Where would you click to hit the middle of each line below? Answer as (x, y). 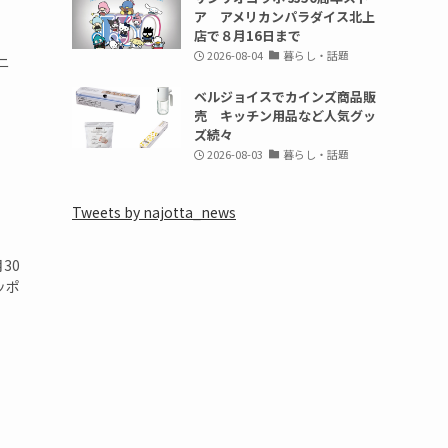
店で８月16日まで (247, 35)
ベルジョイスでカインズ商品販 (284, 96)
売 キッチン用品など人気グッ (284, 115)
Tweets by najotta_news (154, 211)
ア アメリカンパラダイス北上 (284, 16)
